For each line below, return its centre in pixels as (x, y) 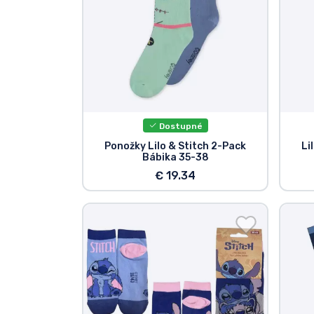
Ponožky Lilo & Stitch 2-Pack (176, 146)
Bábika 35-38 (175, 158)
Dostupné (179, 126)
